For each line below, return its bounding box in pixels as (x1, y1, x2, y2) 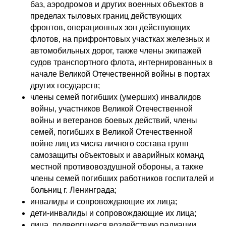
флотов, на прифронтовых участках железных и (30, 35, 210, 43)
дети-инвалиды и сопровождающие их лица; (30, 209, 196, 217)
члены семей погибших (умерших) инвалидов (30, 93, 201, 101)
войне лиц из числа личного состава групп (30, 139, 189, 148)
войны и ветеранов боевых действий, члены (30, 116, 197, 125)
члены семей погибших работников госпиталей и (30, 174, 214, 183)
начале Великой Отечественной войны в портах (30, 70, 210, 78)
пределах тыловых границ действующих (30, 12, 182, 20)
